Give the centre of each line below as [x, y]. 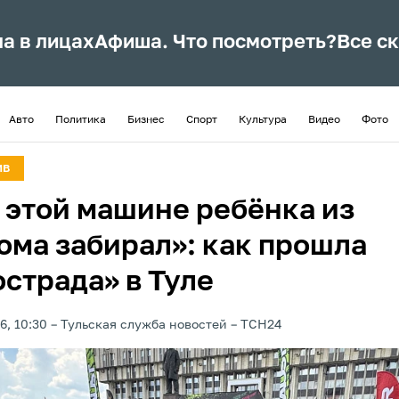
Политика [81, 120]
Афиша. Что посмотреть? [216, 43]
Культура [263, 120]
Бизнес [146, 120]
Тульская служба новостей [144, 325]
